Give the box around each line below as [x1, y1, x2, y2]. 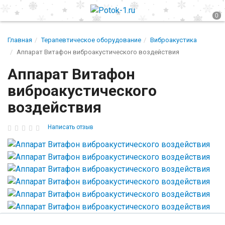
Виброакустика [150, 36, 197, 44]
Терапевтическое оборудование [41, 36, 141, 44]
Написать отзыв [48, 124, 93, 131]
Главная [8, 36, 32, 44]
